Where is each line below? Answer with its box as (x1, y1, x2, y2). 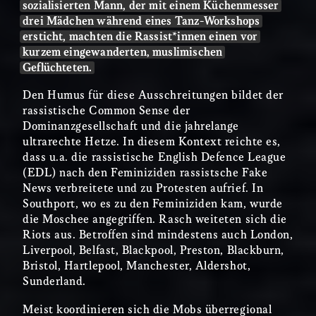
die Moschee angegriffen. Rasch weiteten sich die (23, 214, 287, 226)
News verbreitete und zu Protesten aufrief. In (23, 183, 264, 195)
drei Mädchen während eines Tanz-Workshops (23, 15, 260, 28)
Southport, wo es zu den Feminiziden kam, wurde (23, 198, 283, 211)
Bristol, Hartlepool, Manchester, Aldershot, (23, 260, 251, 273)
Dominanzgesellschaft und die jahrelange (23, 121, 239, 133)
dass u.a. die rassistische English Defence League (23, 152, 286, 164)
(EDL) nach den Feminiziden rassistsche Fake (23, 167, 268, 180)
